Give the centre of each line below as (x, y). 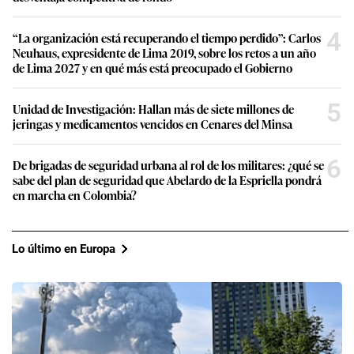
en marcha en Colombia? (75, 195)
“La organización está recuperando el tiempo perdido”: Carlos (167, 38)
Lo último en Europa (64, 249)
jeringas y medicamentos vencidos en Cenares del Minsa (153, 124)
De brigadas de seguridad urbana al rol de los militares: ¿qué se (168, 165)
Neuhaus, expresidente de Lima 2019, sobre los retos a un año (164, 53)
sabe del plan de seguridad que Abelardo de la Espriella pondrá (167, 180)
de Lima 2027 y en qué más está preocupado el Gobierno (153, 68)
